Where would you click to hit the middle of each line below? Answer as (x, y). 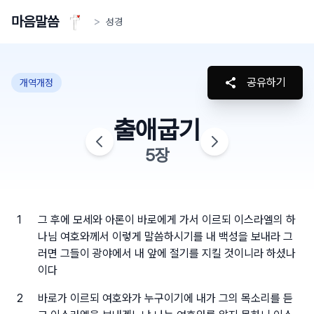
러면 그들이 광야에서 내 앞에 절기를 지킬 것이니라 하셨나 (166, 253)
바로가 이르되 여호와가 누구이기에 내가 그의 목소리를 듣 (165, 298)
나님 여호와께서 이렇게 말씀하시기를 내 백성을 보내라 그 (165, 237)
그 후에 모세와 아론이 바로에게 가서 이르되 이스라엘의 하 (166, 220)
